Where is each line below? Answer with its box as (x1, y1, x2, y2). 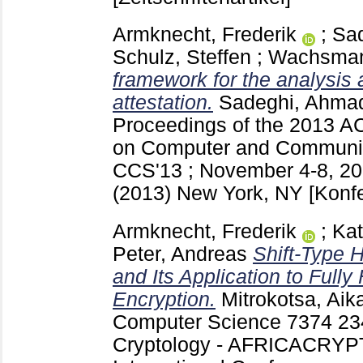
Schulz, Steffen (113, 46, 251, 69)
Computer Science (113, 311, 287, 334)
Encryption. (113, 288, 216, 311)
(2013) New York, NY (113, 182, 309, 205)
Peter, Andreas (113, 243, 247, 266)
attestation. (113, 92, 213, 114)
